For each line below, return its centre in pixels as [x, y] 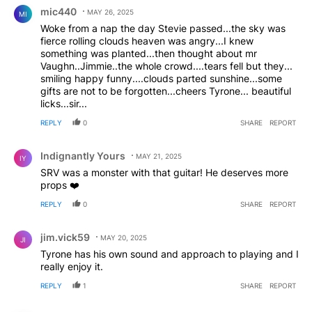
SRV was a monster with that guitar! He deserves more [164, 172]
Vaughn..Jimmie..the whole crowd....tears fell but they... [166, 65]
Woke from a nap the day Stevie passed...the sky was [163, 28]
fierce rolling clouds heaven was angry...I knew [147, 40]
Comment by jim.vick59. [70, 226]
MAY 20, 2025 [124, 237]
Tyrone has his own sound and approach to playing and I [170, 253]
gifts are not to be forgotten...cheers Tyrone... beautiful [166, 91]
